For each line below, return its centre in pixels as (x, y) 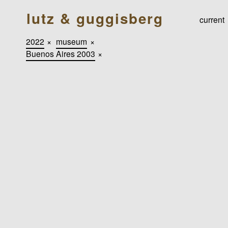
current (212, 20)
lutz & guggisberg (95, 19)
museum (72, 41)
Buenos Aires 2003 (60, 53)
